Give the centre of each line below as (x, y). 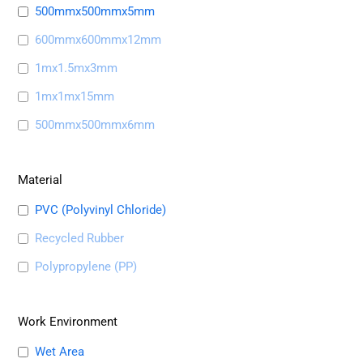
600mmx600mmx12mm (98, 39)
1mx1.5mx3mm (77, 68)
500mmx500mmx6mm (95, 124)
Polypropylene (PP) (86, 266)
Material (41, 179)
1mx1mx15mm (75, 96)
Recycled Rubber (80, 238)
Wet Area (60, 351)
